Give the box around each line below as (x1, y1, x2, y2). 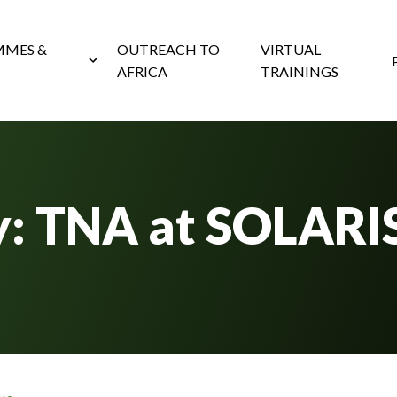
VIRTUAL (261, 41, 322, 58)
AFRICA (116, 63, 167, 80)
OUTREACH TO (116, 41, 220, 58)
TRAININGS (261, 63, 339, 80)
